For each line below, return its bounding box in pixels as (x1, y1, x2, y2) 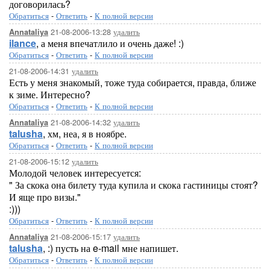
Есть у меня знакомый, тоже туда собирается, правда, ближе (9, 75, 256, 89)
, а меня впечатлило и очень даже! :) (36, 36, 184, 50)
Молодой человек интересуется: (9, 166, 141, 180)
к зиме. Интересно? (9, 87, 90, 101)
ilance (9, 36, 36, 50)
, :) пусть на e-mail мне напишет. (43, 241, 178, 255)
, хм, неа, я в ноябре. (43, 127, 127, 140)
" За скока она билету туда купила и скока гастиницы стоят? (9, 178, 258, 192)
